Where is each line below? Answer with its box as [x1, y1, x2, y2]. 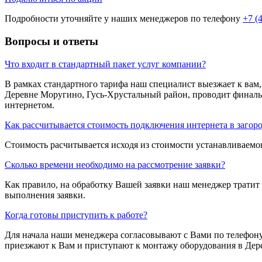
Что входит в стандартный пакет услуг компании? [5, 58, 206, 69]
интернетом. [5, 99, 54, 110]
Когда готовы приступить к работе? [5, 209, 147, 220]
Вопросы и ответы [5, 35, 98, 47]
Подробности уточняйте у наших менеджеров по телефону [5, 13, 243, 24]
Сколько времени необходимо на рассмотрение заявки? [5, 159, 225, 170]
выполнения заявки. [5, 189, 85, 200]
